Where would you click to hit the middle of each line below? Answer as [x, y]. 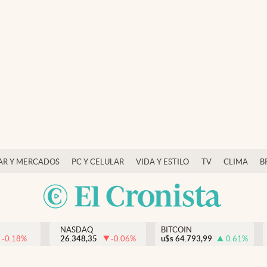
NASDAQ [76, 230]
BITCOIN [176, 230]
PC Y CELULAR [98, 162]
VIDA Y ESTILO [163, 162]
